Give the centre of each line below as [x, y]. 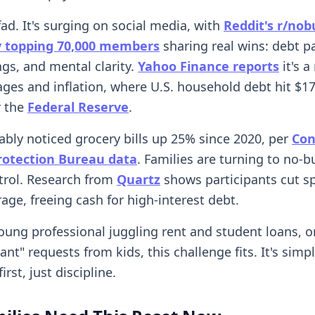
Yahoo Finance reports [208, 66]
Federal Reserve [78, 107]
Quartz [139, 179]
